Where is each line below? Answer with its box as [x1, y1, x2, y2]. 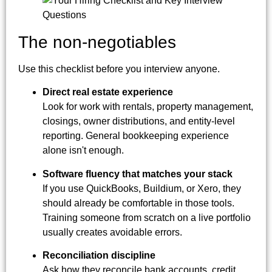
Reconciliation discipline [42, 250, 155, 260]
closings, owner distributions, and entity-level [42, 116, 235, 127]
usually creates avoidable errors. [42, 226, 182, 237]
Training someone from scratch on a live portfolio [42, 212, 251, 223]
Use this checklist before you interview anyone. [18, 63, 220, 74]
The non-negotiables [18, 32, 176, 52]
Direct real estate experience [42, 87, 173, 98]
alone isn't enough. [42, 145, 124, 156]
